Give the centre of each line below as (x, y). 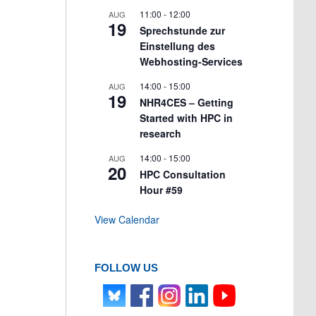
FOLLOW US (126, 268)
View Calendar (127, 220)
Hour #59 (161, 190)
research (160, 134)
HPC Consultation (183, 175)
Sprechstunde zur (182, 31)
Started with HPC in (186, 118)
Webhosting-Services (191, 62)
